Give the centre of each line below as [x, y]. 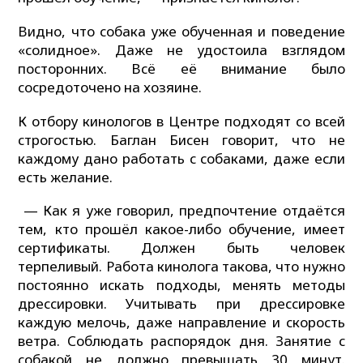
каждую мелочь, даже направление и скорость [181, 322]
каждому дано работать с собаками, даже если [181, 158]
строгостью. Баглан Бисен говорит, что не [181, 139]
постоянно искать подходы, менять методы [181, 285]
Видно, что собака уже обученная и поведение [181, 32]
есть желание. [66, 177]
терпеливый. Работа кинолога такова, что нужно [181, 267]
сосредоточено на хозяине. [110, 88]
